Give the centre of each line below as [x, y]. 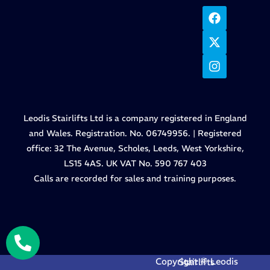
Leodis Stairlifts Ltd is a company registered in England [135, 118]
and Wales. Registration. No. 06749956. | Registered [135, 133]
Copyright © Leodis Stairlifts [196, 262]
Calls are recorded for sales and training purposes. [135, 178]
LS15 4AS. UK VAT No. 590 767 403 [135, 163]
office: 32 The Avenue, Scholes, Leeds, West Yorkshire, [135, 148]
